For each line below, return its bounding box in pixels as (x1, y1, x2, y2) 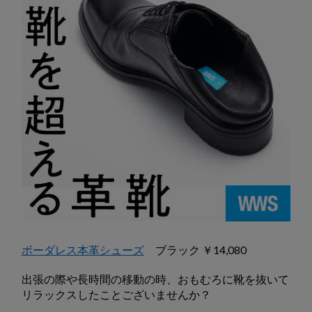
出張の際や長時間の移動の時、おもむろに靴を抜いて (22, 272, 289, 286)
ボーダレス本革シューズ (22, 242, 144, 256)
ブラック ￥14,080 (144, 242, 247, 256)
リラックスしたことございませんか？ (22, 287, 211, 301)
